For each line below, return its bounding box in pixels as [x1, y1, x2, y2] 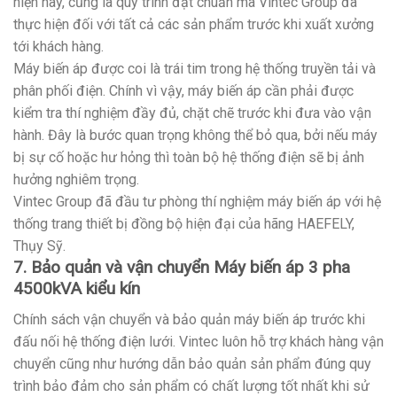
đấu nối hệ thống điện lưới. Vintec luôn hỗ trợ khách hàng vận [13, 332, 384, 350]
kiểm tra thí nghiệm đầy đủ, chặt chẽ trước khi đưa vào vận [13, 105, 371, 122]
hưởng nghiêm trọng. [13, 171, 139, 189]
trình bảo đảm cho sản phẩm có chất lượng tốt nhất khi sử [13, 377, 370, 394]
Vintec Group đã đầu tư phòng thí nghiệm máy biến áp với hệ [13, 193, 381, 211]
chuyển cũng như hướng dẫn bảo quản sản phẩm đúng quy [13, 354, 371, 372]
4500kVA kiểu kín [13, 278, 140, 300]
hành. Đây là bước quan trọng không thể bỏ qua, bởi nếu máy [13, 127, 378, 144]
